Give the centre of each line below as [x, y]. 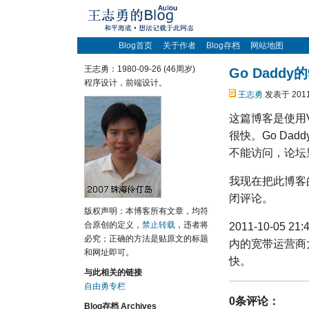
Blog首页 [136, 46]
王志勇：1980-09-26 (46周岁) [140, 69]
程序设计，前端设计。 [126, 83]
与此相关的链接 [113, 272]
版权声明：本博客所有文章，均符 [146, 211]
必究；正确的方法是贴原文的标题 [146, 239]
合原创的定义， [113, 225]
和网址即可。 [109, 252]
